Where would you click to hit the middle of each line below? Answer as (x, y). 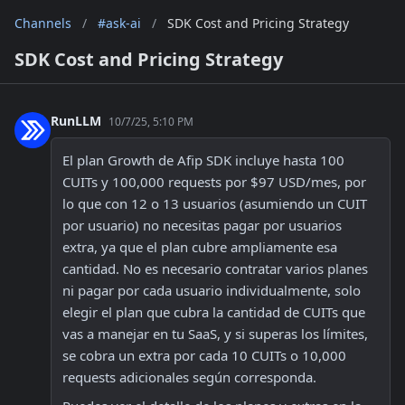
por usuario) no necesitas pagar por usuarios (202, 225)
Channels (43, 23)
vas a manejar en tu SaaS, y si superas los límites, (215, 334)
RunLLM (78, 121)
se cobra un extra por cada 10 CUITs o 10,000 (204, 355)
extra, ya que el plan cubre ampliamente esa (200, 247)
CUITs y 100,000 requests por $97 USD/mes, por (214, 182)
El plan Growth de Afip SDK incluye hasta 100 (203, 160)
